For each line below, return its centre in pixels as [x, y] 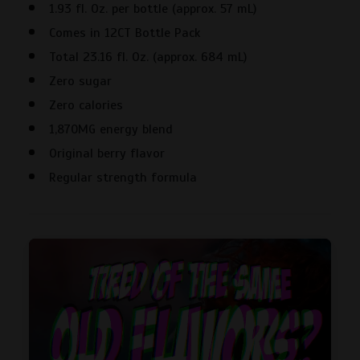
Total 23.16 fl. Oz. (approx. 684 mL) [150, 57]
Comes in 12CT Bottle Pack [125, 33]
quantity [53, 88]
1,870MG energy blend [111, 129]
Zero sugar [80, 81]
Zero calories [86, 105]
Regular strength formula [123, 178]
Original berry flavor [107, 153]
